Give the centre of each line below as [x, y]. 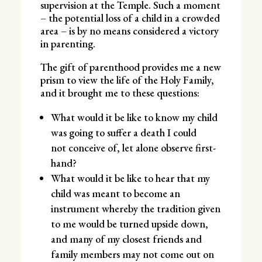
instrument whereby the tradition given [135, 208]
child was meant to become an [115, 193]
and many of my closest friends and [126, 239]
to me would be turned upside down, [129, 223]
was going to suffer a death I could [123, 132]
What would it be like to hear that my [130, 178]
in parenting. [69, 43]
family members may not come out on [132, 254]
